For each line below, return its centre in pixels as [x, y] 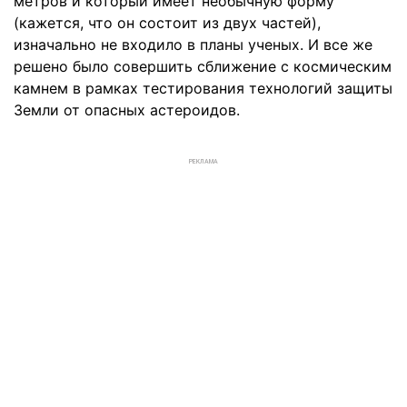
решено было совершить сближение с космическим [203, 67]
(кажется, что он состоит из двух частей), [167, 23]
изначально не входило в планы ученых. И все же [193, 45]
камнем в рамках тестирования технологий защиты [203, 89]
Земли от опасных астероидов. [127, 110]
